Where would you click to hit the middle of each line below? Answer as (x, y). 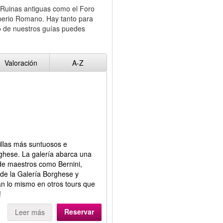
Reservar (79, 212)
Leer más (30, 212)
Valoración (21, 62)
